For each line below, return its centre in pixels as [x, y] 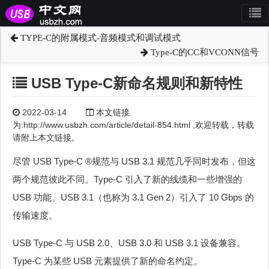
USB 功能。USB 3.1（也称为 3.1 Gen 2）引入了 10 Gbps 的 [133, 198]
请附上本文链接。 [46, 138]
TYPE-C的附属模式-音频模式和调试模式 [99, 38]
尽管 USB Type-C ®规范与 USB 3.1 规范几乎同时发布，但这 [134, 162]
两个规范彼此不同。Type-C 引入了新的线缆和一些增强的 [127, 180]
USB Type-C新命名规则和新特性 [135, 83]
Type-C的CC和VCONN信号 [204, 52]
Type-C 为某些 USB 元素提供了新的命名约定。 [107, 261]
